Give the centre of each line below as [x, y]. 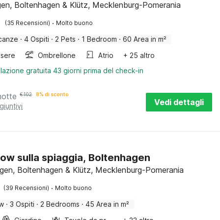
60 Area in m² [145, 39]
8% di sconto [53, 94]
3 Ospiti [22, 204]
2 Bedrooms [60, 204]
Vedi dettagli [179, 102]
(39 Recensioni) [27, 188]
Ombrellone [57, 55]
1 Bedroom [99, 39]
